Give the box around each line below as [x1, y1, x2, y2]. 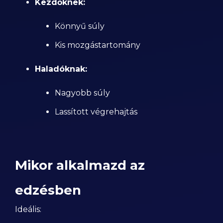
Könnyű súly [55, 21, 105, 31]
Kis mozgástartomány [55, 40, 140, 50]
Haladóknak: [35, 64, 87, 74]
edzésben [15, 182, 81, 198]
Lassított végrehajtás [55, 107, 137, 116]
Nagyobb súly [55, 88, 110, 98]
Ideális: [15, 205, 41, 214]
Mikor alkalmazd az [15, 157, 145, 173]
